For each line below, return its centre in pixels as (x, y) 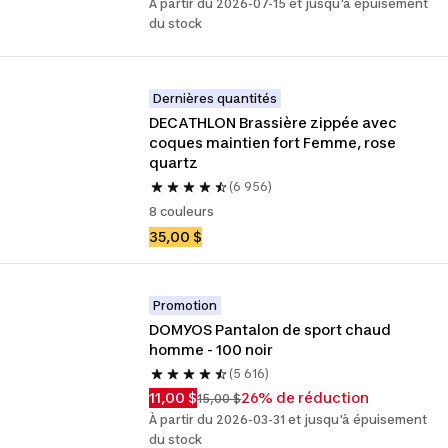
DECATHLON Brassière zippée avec (273, 122)
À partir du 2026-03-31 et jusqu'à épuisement (288, 419)
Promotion (185, 305)
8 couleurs (182, 211)
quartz (174, 162)
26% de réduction (305, 397)
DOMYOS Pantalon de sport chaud (270, 329)
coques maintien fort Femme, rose (273, 142)
